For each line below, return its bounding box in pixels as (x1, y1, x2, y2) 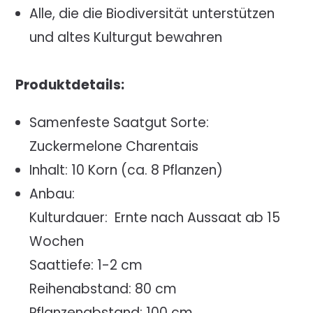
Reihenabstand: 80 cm (29, 279, 177, 298)
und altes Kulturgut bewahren (29, 27, 223, 47)
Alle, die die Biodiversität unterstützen (29, 3, 275, 23)
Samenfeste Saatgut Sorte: (29, 112, 210, 132)
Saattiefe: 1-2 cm (29, 255, 143, 275)
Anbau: (29, 184, 75, 203)
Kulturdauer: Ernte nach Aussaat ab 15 (29, 208, 281, 227)
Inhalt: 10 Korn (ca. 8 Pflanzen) (29, 160, 224, 180)
